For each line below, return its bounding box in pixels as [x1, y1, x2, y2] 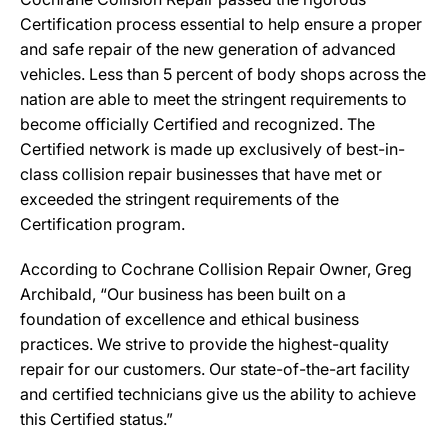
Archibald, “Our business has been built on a [20, 284, 346, 304]
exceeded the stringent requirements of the [20, 189, 339, 209]
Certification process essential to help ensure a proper [20, 14, 422, 34]
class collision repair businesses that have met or [20, 164, 382, 184]
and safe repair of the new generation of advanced [20, 39, 396, 59]
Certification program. [20, 214, 185, 234]
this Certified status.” [20, 409, 173, 429]
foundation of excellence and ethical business [20, 309, 359, 329]
